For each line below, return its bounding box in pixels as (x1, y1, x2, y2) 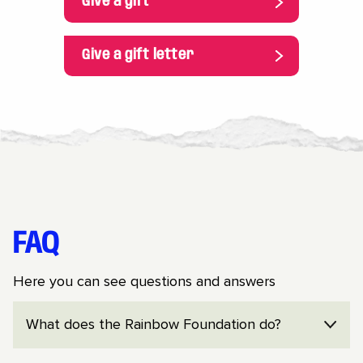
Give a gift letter (82, 48, 194, 63)
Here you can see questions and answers (13, 271, 275, 290)
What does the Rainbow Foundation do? (26, 315, 281, 334)
